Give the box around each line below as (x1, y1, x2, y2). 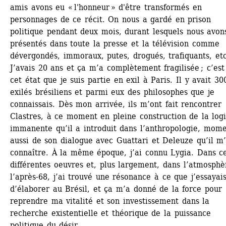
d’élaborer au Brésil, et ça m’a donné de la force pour (10, 184, 222, 194)
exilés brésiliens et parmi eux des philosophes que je (10, 87, 214, 97)
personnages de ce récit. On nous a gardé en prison (10, 15, 211, 24)
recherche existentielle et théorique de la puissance (10, 208, 211, 218)
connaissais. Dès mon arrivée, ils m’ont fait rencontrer (10, 99, 222, 109)
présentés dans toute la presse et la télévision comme (10, 39, 219, 48)
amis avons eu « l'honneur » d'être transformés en (10, 3, 202, 12)
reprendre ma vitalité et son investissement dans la (10, 196, 210, 206)
